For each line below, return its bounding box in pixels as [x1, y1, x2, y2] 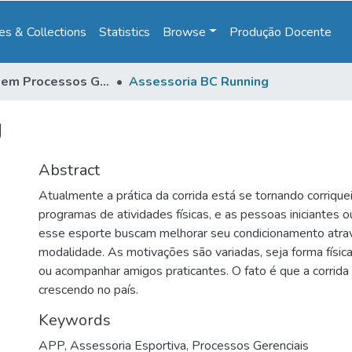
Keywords [38, 310, 111, 331]
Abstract [38, 159, 100, 181]
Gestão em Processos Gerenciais [100, 73, 109, 90]
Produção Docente [229, 23, 332, 41]
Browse [163, 23, 207, 41]
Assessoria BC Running [129, 73, 269, 90]
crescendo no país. [38, 281, 138, 299]
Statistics [99, 23, 151, 41]
